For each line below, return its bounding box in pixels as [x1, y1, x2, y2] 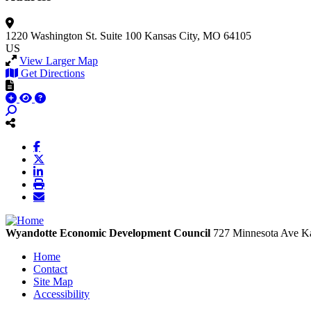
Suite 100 [100, 29, 142, 42]
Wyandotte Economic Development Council [6, 226, 210, 239]
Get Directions [21, 67, 85, 79]
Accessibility [33, 287, 90, 300]
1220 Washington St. [6, 29, 97, 42]
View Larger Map [19, 54, 98, 67]
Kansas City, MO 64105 [144, 29, 251, 42]
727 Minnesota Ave [213, 226, 301, 239]
